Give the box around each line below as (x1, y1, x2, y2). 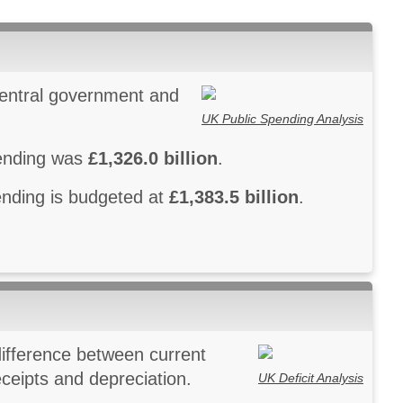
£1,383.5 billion (169, 187, 299, 208)
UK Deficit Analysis (258, 370, 363, 385)
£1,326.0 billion (88, 148, 218, 169)
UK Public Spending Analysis (201, 111, 363, 126)
